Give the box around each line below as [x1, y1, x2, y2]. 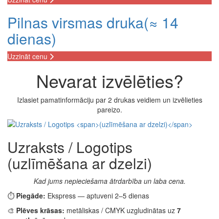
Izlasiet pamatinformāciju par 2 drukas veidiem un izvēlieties [17, 95, 202, 105]
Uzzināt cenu [7, 51, 49, 61]
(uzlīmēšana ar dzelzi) [7, 153, 152, 174]
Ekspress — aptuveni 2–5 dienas [45, 191, 149, 200]
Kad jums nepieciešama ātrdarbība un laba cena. [33, 176, 186, 186]
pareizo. [97, 105, 122, 114]
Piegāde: [16, 191, 45, 200]
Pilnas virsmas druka [7, 12, 144, 33]
